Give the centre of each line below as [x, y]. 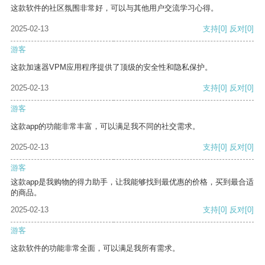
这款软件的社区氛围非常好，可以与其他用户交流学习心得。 [114, 8]
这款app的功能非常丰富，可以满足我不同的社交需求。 [105, 127]
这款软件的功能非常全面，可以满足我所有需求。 [95, 248]
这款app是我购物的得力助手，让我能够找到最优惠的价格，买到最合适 [132, 182]
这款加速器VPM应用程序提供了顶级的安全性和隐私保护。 [112, 67]
